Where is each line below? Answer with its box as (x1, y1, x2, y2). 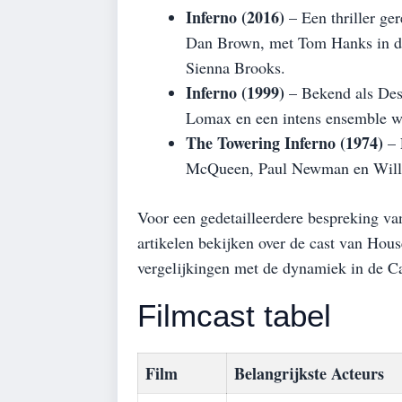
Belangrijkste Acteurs (234, 361, 384, 385)
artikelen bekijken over (137, 231, 290, 253)
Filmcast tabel (137, 297, 331, 333)
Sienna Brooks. (186, 56, 285, 78)
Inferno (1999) (186, 80, 284, 104)
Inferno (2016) (186, 4, 284, 29)
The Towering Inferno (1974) (186, 130, 383, 154)
